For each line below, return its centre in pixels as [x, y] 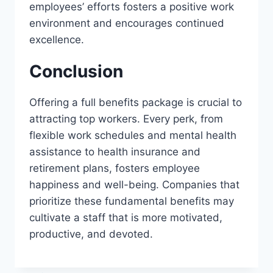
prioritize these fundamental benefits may [132, 201]
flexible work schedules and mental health [133, 135]
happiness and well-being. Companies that [134, 185]
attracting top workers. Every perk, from [126, 119]
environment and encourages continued [127, 23]
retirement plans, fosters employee [115, 168]
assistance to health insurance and [115, 152]
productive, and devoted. [93, 234]
